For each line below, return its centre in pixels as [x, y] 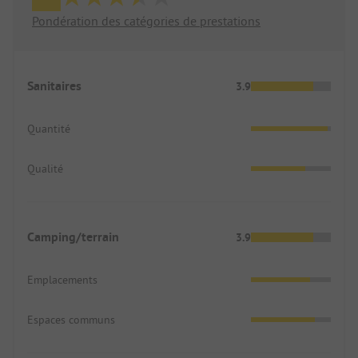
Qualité [45, 169]
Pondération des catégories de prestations [146, 21]
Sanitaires [54, 86]
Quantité [49, 129]
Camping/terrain [73, 237]
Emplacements [62, 280]
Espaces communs [71, 320]
